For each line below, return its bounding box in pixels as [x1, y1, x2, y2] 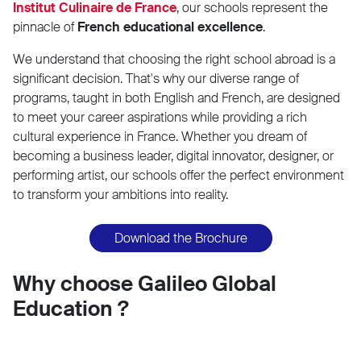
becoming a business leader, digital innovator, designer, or [13, 147, 334, 164]
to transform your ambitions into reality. [13, 185, 228, 203]
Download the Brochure [114, 229, 247, 247]
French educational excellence [77, 18, 263, 35]
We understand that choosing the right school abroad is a [13, 50, 335, 68]
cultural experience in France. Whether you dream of [13, 127, 307, 145]
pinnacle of [13, 18, 77, 35]
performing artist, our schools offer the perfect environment [13, 166, 344, 184]
